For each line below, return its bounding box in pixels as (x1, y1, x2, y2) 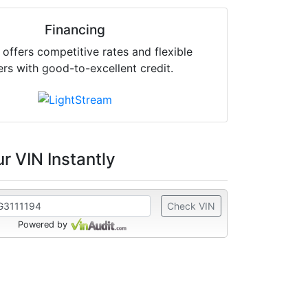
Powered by (17, 219, 67, 230)
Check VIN (167, 199, 215, 212)
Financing (44, 21, 105, 38)
